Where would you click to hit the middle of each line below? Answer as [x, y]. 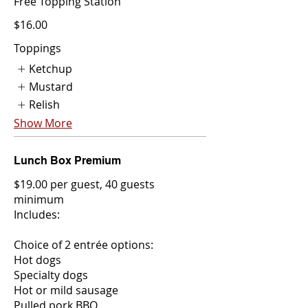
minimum [39, 199]
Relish [45, 105]
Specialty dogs [51, 275]
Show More [43, 123]
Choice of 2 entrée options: [84, 244]
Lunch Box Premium [67, 160]
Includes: [37, 214]
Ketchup [51, 68]
